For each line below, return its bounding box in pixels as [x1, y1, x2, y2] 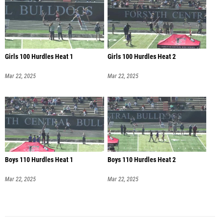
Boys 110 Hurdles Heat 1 [5, 156, 73, 165]
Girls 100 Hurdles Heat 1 [5, 52, 73, 61]
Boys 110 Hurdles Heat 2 [107, 156, 176, 165]
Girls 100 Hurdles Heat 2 [107, 52, 176, 61]
